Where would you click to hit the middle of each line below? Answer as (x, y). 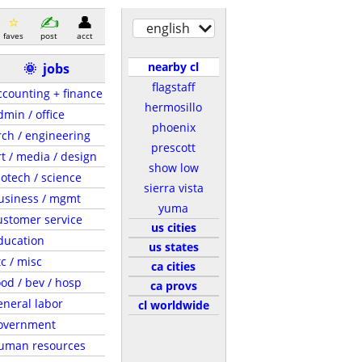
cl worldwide (173, 305)
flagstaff (173, 87)
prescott (173, 147)
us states (173, 247)
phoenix (173, 127)
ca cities (173, 266)
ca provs (173, 286)
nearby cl (173, 67)
